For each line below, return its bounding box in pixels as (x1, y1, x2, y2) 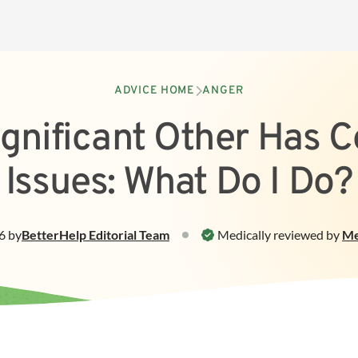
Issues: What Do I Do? (5, 160, 353, 208)
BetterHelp (22, 227, 86, 242)
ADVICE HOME (114, 84, 195, 97)
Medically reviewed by (217, 227, 340, 242)
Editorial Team (89, 227, 169, 242)
